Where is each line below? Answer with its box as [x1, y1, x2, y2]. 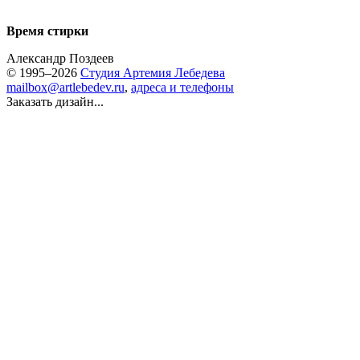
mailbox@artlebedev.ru [6, 80, 125, 94]
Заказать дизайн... [6, 95, 104, 108]
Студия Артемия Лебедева [80, 66, 225, 80]
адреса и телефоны [131, 80, 234, 94]
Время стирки [6, 24, 88, 38]
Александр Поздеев [6, 51, 114, 65]
